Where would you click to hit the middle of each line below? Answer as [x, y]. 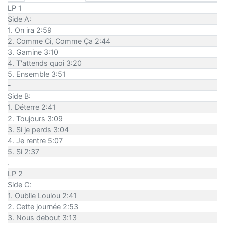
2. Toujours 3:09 [35, 118]
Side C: [19, 184]
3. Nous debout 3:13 [42, 217]
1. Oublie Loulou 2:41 [42, 195]
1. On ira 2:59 [30, 30]
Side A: [19, 19]
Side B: [19, 96]
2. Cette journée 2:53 [43, 206]
